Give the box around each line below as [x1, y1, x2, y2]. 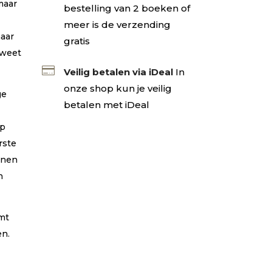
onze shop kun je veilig [64, 82, 172, 94]
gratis [64, 35, 90, 47]
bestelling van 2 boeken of [64, 2, 191, 14]
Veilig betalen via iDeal [64, 66, 174, 78]
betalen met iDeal [64, 98, 150, 110]
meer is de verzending [64, 18, 171, 30]
